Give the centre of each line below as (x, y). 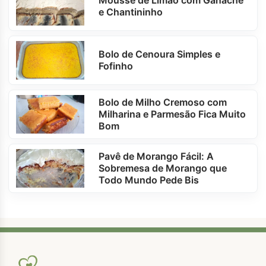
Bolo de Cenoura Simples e (160, 54)
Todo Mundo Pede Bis (149, 180)
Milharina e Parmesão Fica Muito (172, 114)
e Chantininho (131, 12)
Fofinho (116, 66)
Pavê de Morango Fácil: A (156, 156)
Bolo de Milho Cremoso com (163, 102)
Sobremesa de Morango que (163, 168)
